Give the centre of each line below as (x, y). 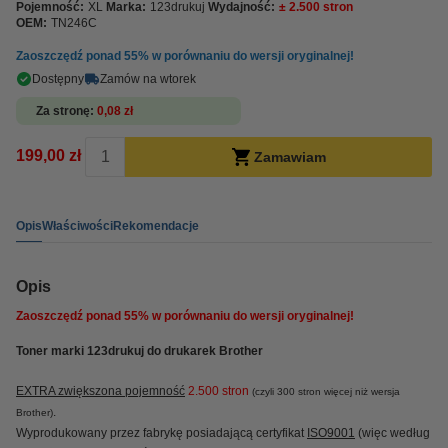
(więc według (392, 433)
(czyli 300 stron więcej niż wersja (326, 391)
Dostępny (58, 79)
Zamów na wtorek (148, 79)
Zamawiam (289, 157)
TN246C (74, 23)
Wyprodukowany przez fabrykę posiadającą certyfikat (161, 433)
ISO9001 (331, 433)
